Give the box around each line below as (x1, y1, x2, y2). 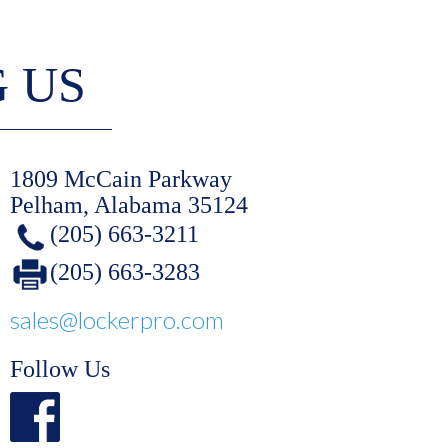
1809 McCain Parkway (10, 165, 232, 192)
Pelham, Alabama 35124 (10, 191, 248, 218)
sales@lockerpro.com (10, 305, 224, 335)
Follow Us (10, 356, 110, 383)
